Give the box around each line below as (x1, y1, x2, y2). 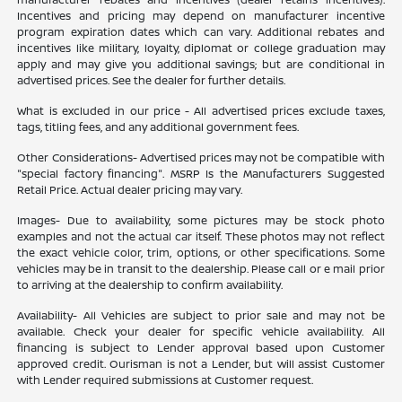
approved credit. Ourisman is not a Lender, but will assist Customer (17, 355, 385, 371)
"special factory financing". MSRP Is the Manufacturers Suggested (17, 165, 385, 181)
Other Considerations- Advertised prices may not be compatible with (17, 149, 385, 165)
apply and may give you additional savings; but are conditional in (17, 56, 385, 72)
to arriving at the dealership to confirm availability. (17, 276, 284, 293)
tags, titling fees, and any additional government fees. (17, 118, 300, 135)
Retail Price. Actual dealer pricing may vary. (17, 181, 243, 197)
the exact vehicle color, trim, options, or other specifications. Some (17, 244, 385, 260)
